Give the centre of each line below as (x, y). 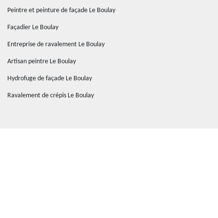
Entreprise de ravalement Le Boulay (56, 45)
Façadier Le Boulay (33, 27)
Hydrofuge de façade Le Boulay (50, 79)
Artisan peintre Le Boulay (42, 62)
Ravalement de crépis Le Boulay (51, 96)
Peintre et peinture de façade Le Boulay (61, 10)
